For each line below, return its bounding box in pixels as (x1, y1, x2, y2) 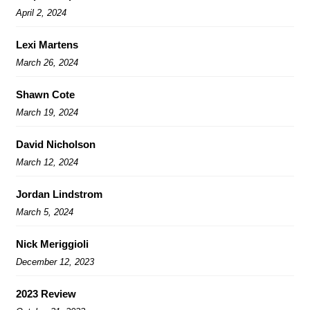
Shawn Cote (16, 88, 75, 100)
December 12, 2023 (16, 256, 94, 267)
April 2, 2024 (16, 7, 66, 18)
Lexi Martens (16, 38, 78, 51)
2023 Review (16, 287, 76, 300)
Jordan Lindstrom (16, 188, 102, 200)
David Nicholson (16, 138, 95, 150)
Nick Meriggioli (16, 237, 89, 250)
